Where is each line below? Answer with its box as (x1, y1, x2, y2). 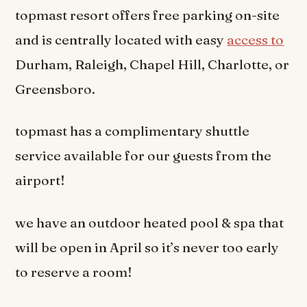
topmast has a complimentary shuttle (15, 123, 250, 140)
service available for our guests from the (15, 147, 272, 164)
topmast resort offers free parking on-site (15, 7, 280, 24)
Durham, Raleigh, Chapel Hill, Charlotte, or (15, 56, 290, 73)
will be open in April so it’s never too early (15, 238, 280, 256)
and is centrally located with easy (15, 32, 228, 49)
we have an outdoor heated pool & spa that (15, 214, 284, 231)
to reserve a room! (15, 263, 133, 280)
